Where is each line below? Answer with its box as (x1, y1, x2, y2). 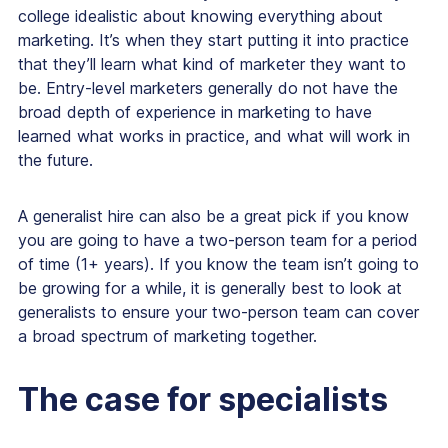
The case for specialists (18, 380, 388, 420)
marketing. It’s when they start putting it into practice (18, 30, 409, 51)
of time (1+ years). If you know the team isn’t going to (18, 254, 419, 275)
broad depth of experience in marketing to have (18, 102, 372, 123)
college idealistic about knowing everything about (18, 6, 383, 27)
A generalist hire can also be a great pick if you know (18, 206, 409, 227)
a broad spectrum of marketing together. (18, 326, 317, 347)
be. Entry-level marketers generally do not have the (18, 78, 398, 99)
